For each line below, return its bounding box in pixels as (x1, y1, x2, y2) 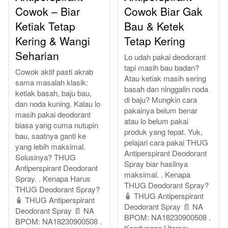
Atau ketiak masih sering (124, 73, 206, 84)
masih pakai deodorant (15, 109, 91, 120)
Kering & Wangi (15, 33, 90, 49)
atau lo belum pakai (124, 116, 188, 127)
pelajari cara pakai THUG (124, 137, 208, 148)
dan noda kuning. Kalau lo (15, 98, 100, 109)
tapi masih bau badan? (124, 62, 199, 73)
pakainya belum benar (124, 105, 197, 116)
